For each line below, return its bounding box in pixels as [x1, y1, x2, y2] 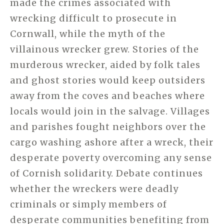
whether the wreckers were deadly [10, 183, 178, 195]
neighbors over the [112, 121, 206, 133]
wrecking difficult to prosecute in [10, 12, 177, 24]
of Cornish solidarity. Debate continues [10, 167, 203, 179]
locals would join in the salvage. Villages [10, 105, 210, 117]
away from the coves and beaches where [10, 90, 205, 102]
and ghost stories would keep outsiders [10, 74, 205, 86]
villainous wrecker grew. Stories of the [10, 43, 199, 55]
